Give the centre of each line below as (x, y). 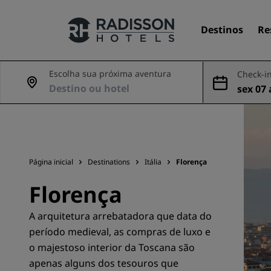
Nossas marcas (65, 96)
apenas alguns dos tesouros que (104, 263)
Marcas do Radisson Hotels (91, 129)
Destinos (222, 30)
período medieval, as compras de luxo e (120, 232)
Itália (153, 162)
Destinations (109, 162)
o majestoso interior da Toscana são (112, 247)
